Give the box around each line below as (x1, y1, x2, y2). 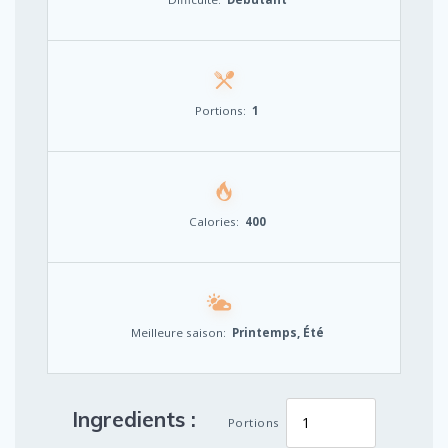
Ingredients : (72, 405, 197, 432)
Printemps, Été (231, 324, 324, 340)
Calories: (188, 213, 239, 229)
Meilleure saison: (130, 324, 226, 340)
